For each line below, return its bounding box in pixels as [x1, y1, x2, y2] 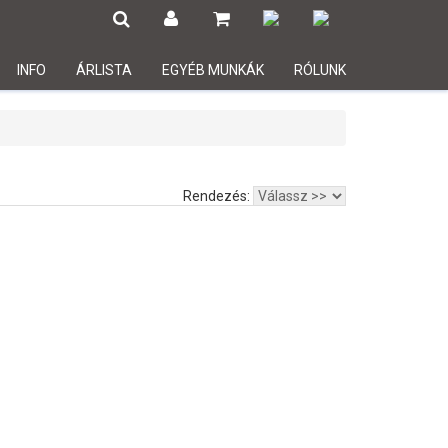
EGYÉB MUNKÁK [162, 62, 264, 78]
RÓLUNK [294, 62, 346, 78]
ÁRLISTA [76, 62, 132, 78]
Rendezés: [183, 188, 253, 204]
